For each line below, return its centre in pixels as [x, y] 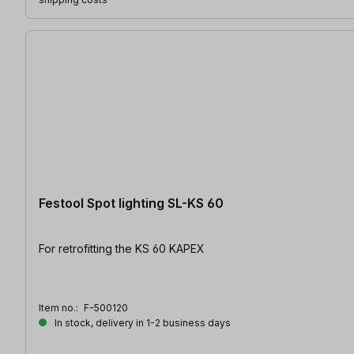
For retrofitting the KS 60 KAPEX [122, 248]
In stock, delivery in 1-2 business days [141, 322]
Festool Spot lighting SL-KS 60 [131, 203]
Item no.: [60, 307]
